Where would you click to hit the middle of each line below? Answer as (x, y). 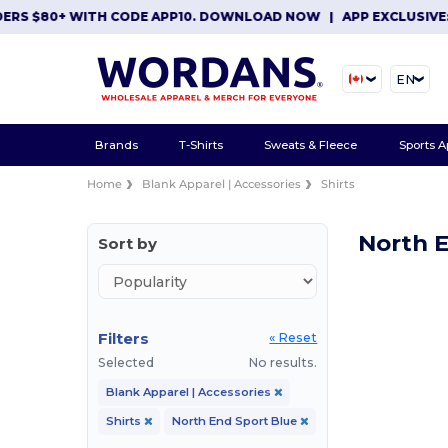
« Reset (293, 337)
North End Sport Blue (235, 421)
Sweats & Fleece (311, 144)
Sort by (128, 243)
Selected (126, 362)
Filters (124, 338)
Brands (116, 144)
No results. (283, 362)
